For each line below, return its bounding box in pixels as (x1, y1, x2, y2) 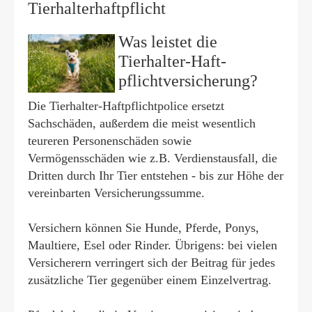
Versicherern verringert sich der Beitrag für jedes (28, 256, 275, 270)
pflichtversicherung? (118, 72, 258, 90)
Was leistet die (118, 33, 217, 51)
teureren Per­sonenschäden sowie (28, 134, 192, 148)
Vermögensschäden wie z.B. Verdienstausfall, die (28, 151, 277, 165)
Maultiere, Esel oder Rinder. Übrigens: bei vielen (28, 238, 277, 252)
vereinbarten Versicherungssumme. (28, 186, 205, 200)
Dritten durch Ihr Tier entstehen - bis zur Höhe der (28, 169, 283, 182)
